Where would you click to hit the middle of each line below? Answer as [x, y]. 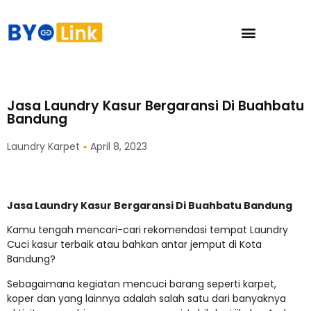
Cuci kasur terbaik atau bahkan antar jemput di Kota [134, 245]
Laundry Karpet [43, 146]
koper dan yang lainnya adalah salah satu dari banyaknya [146, 298]
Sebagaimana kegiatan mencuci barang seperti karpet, [142, 284]
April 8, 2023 [119, 146]
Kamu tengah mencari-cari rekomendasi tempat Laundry [148, 230]
